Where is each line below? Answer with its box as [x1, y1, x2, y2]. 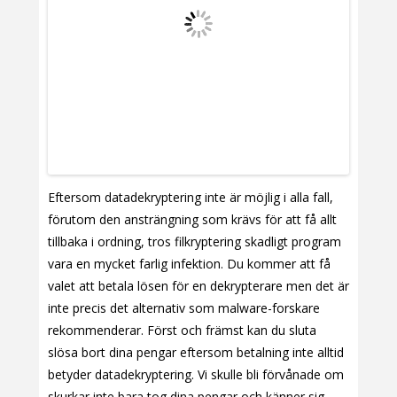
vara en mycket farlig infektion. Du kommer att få [48, 255, 331, 273]
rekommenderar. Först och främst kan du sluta [48, 322, 316, 339]
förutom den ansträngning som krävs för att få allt [48, 211, 337, 229]
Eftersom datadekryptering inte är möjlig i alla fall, [48, 189, 333, 206]
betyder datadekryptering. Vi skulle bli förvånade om [48, 366, 344, 384]
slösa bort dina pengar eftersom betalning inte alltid [48, 344, 344, 362]
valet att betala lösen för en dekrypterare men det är [48, 277, 349, 295]
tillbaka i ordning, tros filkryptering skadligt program [48, 233, 341, 251]
